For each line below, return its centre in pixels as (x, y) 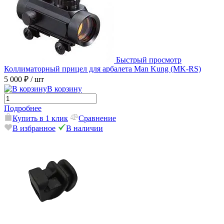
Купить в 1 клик (40, 118)
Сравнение (97, 118)
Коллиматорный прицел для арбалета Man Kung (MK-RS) (102, 69)
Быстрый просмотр (149, 60)
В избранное (34, 128)
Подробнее (23, 108)
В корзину (64, 89)
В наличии (84, 128)
